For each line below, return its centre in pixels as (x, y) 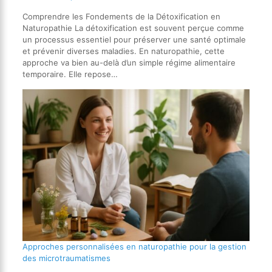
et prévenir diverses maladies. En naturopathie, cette (123, 51)
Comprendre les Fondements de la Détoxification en (121, 17)
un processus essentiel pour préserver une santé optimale (134, 40)
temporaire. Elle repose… (70, 74)
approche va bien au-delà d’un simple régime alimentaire (129, 63)
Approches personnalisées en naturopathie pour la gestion (134, 246)
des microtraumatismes (66, 258)
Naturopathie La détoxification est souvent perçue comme (133, 28)
